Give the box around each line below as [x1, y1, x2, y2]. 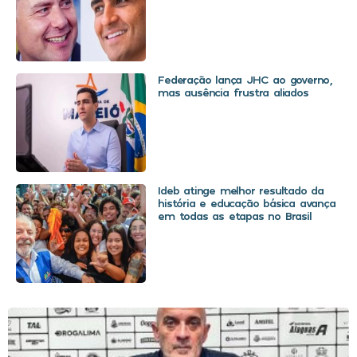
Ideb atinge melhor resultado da [158, 183, 324, 198]
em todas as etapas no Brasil [158, 209, 312, 223]
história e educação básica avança [158, 196, 335, 210]
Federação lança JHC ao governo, [158, 73, 331, 87]
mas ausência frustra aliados [158, 85, 308, 100]
